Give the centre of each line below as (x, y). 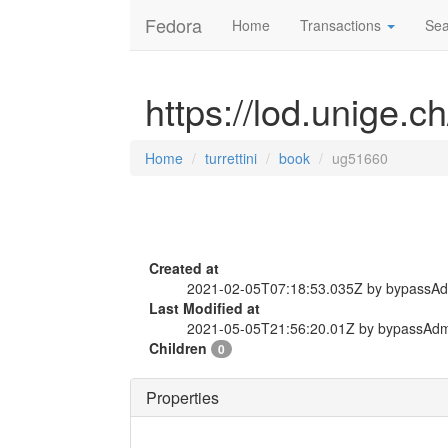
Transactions (342, 25)
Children (180, 348)
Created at (184, 268)
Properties (182, 397)
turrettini (231, 158)
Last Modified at (204, 308)
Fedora (173, 25)
